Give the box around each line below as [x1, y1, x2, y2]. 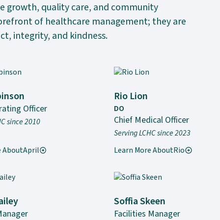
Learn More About [113, 144, 173, 156]
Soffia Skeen [113, 194, 165, 208]
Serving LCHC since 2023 [113, 127, 191, 138]
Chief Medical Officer [113, 114, 189, 127]
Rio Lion [113, 89, 148, 104]
